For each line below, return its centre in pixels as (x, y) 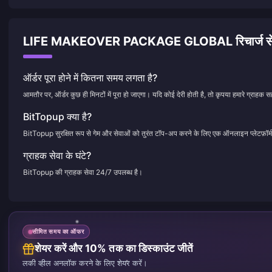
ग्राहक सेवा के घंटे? (57, 155)
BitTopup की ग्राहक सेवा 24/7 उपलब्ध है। (83, 172)
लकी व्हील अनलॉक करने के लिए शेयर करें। (85, 263)
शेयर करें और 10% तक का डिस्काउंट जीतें (114, 249)
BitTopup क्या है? (57, 116)
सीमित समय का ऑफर (58, 232)
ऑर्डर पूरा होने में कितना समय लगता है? (90, 77)
